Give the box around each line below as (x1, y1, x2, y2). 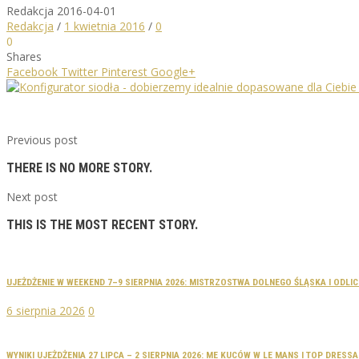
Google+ (151, 63, 196, 79)
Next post (6, 188, 58, 204)
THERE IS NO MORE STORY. (6, 160, 152, 176)
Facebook (6, 63, 58, 79)
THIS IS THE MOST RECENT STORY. (6, 216, 198, 232)
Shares (6, 48, 42, 64)
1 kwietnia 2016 (64, 18, 145, 34)
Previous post (6, 131, 78, 147)
